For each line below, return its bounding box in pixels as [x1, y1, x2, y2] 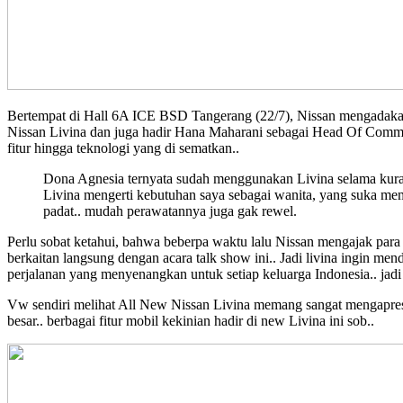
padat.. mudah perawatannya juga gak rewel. [43, 203, 297, 219]
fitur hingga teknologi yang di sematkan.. [7, 140, 239, 157]
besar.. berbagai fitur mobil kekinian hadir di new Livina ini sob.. [7, 313, 374, 329]
